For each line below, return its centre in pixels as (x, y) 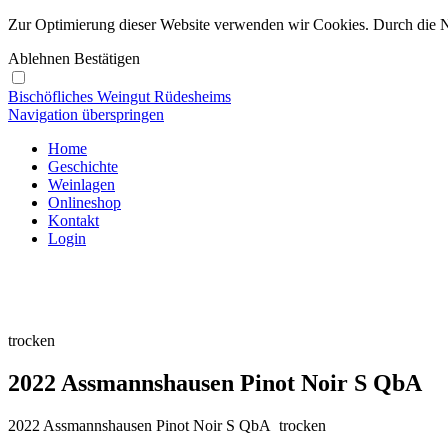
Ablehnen (39, 58)
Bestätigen (107, 58)
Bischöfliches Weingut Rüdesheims (119, 96)
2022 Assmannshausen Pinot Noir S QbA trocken (167, 425)
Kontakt (73, 220)
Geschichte (83, 166)
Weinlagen (81, 184)
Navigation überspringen (86, 114)
